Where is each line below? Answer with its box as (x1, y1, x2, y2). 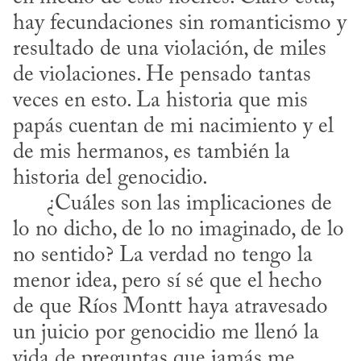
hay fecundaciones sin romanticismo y (13, 13, 346, 35)
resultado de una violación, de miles (13, 39, 326, 61)
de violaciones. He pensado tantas (13, 64, 311, 87)
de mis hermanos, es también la (13, 142, 290, 164)
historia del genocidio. (13, 168, 212, 190)
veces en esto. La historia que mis (13, 90, 308, 113)
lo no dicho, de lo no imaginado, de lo (13, 219, 344, 242)
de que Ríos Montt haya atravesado (13, 297, 328, 319)
